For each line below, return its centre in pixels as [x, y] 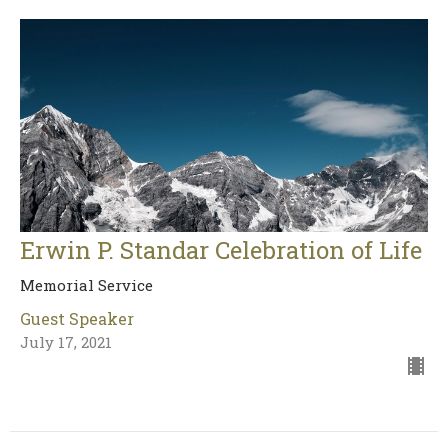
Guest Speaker [77, 318]
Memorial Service [86, 284]
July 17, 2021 [66, 341]
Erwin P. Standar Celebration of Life [221, 249]
